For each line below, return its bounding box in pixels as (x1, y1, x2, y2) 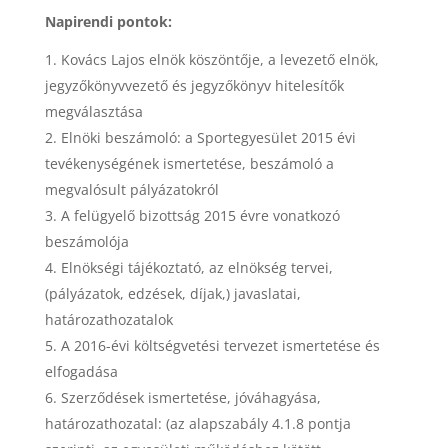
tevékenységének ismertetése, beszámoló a (44, 153, 334, 173)
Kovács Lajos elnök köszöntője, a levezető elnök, (60, 49, 379, 69)
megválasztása (44, 101, 143, 121)
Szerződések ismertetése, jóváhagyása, (60, 387, 321, 407)
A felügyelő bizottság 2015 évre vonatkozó (60, 205, 340, 225)
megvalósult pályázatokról (44, 179, 219, 199)
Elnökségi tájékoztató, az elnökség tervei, (60, 257, 333, 277)
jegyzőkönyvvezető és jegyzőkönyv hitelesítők (44, 75, 344, 95)
